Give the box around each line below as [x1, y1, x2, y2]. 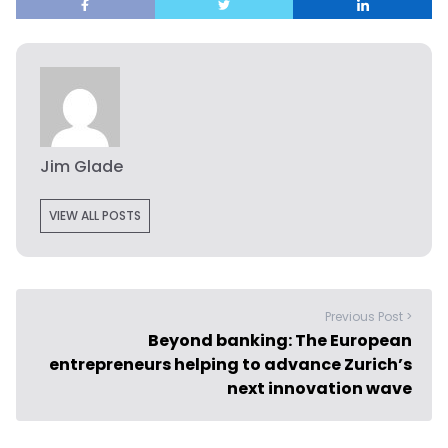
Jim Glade [40, 155, 123, 179]
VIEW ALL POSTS [49, 207, 141, 225]
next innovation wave [227, 377, 412, 401]
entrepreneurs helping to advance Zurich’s [49, 353, 412, 377]
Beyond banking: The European [148, 329, 412, 353]
